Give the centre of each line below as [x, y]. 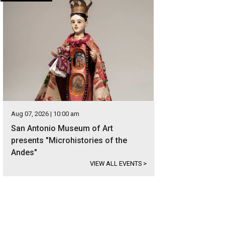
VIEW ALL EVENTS [117, 163]
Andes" [24, 152]
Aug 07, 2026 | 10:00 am [45, 114]
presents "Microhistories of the [69, 140]
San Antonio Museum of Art [62, 128]
